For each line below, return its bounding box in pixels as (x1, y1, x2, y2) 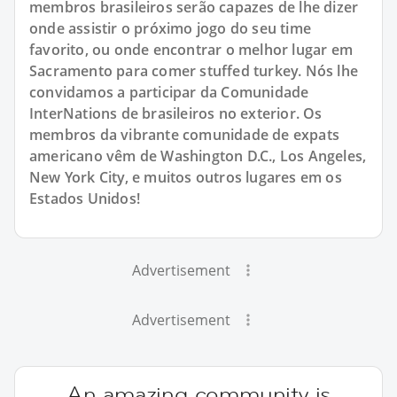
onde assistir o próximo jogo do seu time (29, 18, 312, 38)
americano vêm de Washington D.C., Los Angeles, (29, 145, 367, 166)
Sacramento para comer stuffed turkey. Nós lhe (29, 60, 359, 81)
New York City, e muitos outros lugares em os (29, 167, 342, 187)
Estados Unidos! (29, 188, 140, 208)
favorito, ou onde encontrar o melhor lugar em (29, 39, 354, 59)
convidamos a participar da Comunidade (29, 82, 309, 102)
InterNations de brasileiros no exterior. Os (29, 103, 323, 123)
